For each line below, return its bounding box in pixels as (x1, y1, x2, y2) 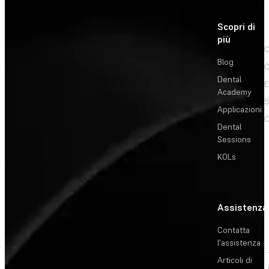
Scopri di (217, 20, 255, 33)
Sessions (217, 134, 251, 145)
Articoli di (217, 255, 252, 266)
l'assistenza (217, 237, 261, 249)
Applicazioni (217, 104, 262, 115)
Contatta (217, 225, 250, 236)
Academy (217, 86, 252, 98)
